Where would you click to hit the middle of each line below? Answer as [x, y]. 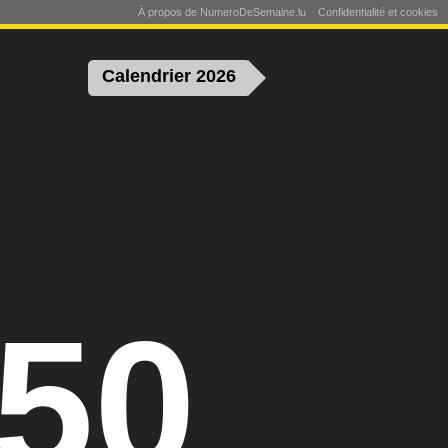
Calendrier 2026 [169, 76]
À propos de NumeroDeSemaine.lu [222, 12]
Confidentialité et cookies [378, 12]
